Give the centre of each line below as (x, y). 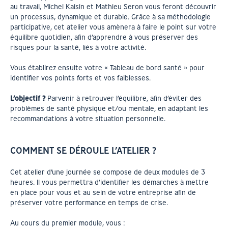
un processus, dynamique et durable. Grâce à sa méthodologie (110, 17)
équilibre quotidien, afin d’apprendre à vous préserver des (104, 37)
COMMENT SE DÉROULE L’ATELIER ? (83, 150)
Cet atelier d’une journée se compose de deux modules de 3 (108, 172)
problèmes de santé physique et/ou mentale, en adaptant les (109, 108)
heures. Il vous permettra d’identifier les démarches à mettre (109, 182)
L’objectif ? (28, 98)
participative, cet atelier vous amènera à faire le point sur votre (113, 27)
